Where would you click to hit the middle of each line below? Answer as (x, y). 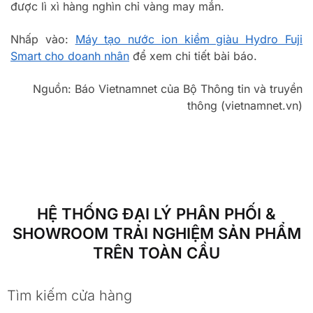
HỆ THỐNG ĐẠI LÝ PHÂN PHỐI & (156, 214)
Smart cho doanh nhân (70, 56)
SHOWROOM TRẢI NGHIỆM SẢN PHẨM (156, 234)
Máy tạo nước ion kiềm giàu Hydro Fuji (189, 39)
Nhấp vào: (43, 39)
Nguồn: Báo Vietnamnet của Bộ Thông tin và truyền (168, 88)
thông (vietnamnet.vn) (245, 105)
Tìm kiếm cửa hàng (70, 296)
